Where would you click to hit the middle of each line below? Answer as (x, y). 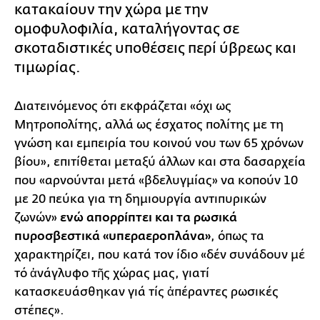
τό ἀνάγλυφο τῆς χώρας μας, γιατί (112, 273)
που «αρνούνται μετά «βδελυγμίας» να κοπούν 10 (156, 180)
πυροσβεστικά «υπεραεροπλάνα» (112, 236)
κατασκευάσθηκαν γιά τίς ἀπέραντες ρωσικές (146, 291)
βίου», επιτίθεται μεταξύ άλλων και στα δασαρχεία (160, 161)
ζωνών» (37, 217)
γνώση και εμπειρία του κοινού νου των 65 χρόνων (159, 143)
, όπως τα (237, 236)
